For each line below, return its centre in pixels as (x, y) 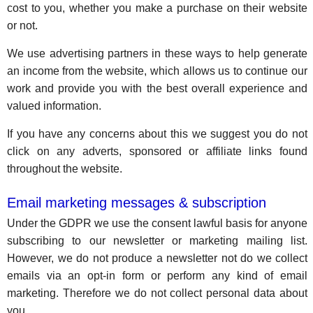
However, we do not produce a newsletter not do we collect (158, 258)
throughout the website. (65, 169)
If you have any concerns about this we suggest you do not (158, 134)
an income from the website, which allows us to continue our (158, 71)
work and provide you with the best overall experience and (158, 88)
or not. (22, 26)
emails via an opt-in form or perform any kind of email (158, 276)
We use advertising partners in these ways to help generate (158, 53)
